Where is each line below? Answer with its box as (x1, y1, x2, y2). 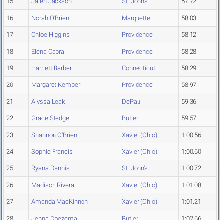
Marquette (122, 14, 150, 22)
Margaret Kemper (31, 81, 80, 89)
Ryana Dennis (31, 165, 70, 172)
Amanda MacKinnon (31, 198, 88, 206)
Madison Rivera (31, 181, 74, 189)
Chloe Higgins (31, 31, 70, 39)
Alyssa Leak (31, 98, 65, 106)
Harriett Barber (31, 64, 72, 72)
